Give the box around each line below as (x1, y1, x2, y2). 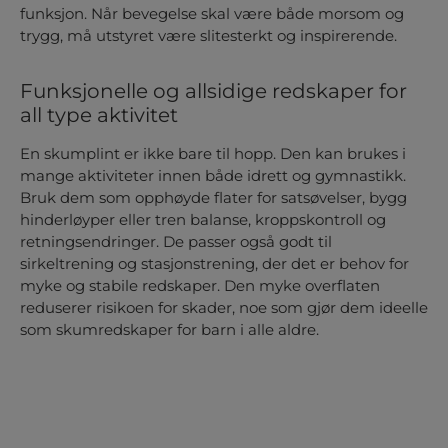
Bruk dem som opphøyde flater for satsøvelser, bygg (20, 188, 407, 208)
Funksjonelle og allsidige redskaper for (20, 79, 407, 104)
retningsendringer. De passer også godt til (20, 232, 332, 252)
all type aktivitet (20, 103, 178, 128)
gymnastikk (315, 166, 403, 186)
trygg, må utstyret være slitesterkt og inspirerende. (20, 26, 397, 46)
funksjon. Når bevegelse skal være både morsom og (20, 4, 404, 24)
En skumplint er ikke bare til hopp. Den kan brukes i (20, 144, 406, 164)
